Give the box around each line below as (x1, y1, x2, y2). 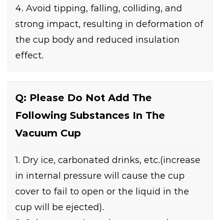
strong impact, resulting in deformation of (15, 19, 203, 30)
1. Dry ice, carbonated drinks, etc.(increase (15, 155, 200, 166)
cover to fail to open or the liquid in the (15, 186, 189, 197)
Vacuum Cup (15, 127, 81, 139)
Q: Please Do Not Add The (15, 92, 152, 104)
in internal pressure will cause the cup (15, 170, 185, 182)
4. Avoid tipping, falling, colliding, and (15, 3, 182, 14)
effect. (15, 50, 44, 61)
